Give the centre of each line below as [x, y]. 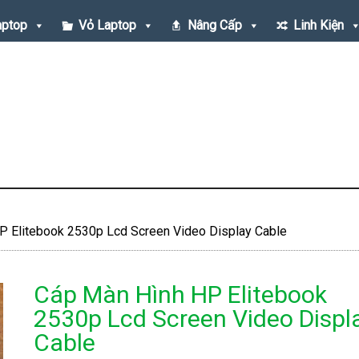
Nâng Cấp [214, 25]
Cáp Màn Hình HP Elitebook [180, 294]
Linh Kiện [318, 25]
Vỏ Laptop [107, 25]
